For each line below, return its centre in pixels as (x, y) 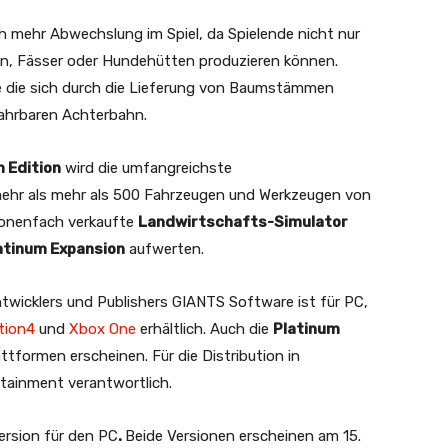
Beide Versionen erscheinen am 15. (243, 436)
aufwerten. (164, 249)
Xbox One (102, 329)
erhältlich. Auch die (204, 329)
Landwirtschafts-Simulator (243, 222)
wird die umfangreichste (146, 168)
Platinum (306, 329)
